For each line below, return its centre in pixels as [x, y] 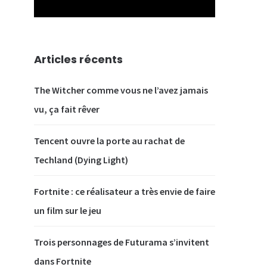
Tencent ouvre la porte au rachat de [109, 141]
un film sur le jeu [67, 211]
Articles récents [78, 60]
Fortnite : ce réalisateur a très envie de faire [124, 192]
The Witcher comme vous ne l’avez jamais [121, 90]
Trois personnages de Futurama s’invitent [121, 242]
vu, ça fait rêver [66, 109]
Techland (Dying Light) [81, 160]
